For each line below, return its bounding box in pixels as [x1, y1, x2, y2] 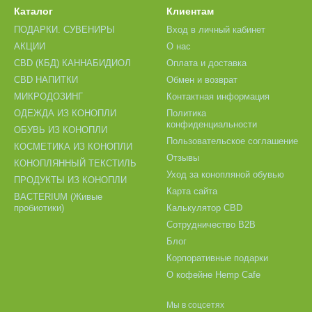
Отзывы [166, 153, 199, 163]
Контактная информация [166, 91, 270, 102]
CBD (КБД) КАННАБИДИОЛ [14, 58, 131, 68]
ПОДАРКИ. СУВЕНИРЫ [14, 24, 115, 35]
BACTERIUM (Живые [14, 192, 102, 202]
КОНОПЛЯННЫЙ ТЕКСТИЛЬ [14, 158, 136, 169]
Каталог [14, 6, 53, 17]
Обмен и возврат [166, 75, 237, 85]
